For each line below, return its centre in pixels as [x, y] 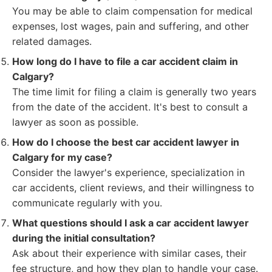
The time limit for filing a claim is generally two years [134, 92]
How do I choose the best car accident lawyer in [126, 142]
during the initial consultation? [84, 238]
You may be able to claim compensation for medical [132, 11]
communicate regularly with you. [87, 203]
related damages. [52, 41]
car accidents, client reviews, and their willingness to [133, 188]
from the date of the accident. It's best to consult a [130, 107]
